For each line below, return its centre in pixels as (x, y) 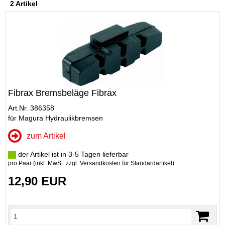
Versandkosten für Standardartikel (126, 163)
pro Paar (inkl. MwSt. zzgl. (44, 163)
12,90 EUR (37, 181)
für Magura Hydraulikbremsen (55, 118)
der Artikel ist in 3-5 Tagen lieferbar (72, 154)
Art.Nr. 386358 (31, 108)
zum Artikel (46, 136)
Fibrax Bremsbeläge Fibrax (62, 93)
